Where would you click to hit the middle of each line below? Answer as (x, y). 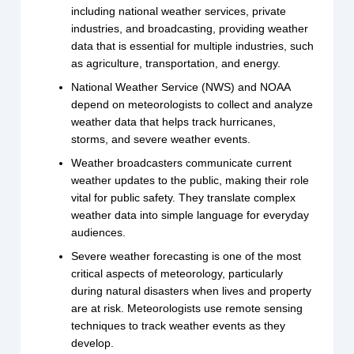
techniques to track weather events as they (179, 325)
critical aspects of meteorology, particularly (177, 273)
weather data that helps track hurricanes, (174, 121)
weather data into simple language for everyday (190, 215)
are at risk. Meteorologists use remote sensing (187, 308)
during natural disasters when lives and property (192, 290)
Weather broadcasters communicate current (182, 162)
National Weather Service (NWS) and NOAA (181, 87)
